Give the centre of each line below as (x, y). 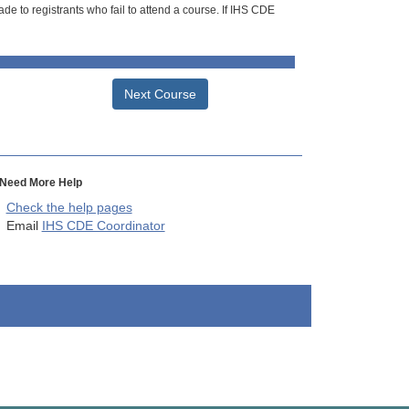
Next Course (160, 94)
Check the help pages (69, 208)
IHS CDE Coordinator (103, 226)
